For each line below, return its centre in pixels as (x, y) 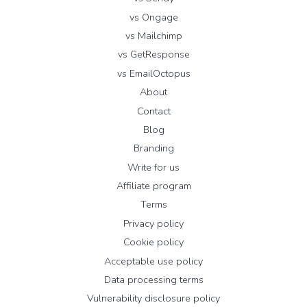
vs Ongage (153, 17)
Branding (153, 148)
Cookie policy (153, 242)
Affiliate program (153, 186)
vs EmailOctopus (153, 73)
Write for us (153, 167)
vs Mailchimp (153, 36)
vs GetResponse (153, 54)
